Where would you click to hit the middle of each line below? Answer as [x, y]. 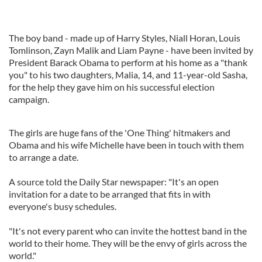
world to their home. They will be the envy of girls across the [128, 243]
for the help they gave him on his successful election [112, 87]
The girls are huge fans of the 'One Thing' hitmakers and [120, 132]
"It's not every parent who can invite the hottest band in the [128, 231]
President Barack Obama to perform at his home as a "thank [128, 62]
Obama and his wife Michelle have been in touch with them [126, 145]
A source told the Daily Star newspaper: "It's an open [114, 182]
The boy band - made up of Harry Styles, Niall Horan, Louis [125, 38]
